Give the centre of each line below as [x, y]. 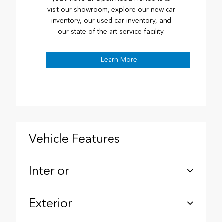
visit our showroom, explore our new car [111, 10]
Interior [49, 171]
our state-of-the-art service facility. [111, 32]
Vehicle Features [74, 139]
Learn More [119, 60]
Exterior [51, 203]
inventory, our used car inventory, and [111, 21]
